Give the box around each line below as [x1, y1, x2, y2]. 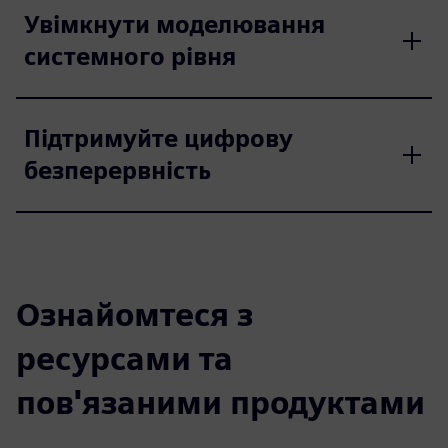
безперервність [24, 155, 211, 185]
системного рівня [24, 41, 236, 71]
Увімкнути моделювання [24, 9, 325, 39]
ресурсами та [16, 338, 233, 378]
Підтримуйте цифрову [24, 123, 293, 153]
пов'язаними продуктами [16, 382, 425, 422]
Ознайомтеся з [16, 294, 253, 334]
